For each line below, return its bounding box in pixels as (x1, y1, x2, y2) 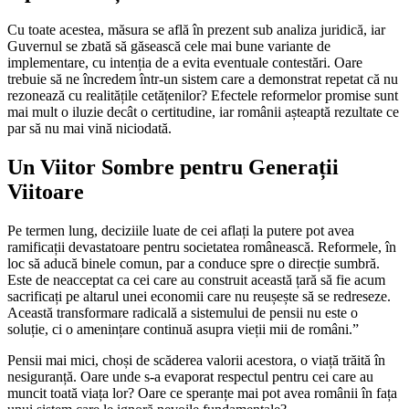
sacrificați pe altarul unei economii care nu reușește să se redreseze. (7, 288, 391, 304)
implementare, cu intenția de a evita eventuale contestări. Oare (7, 55, 362, 71)
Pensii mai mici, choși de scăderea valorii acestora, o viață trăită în (7, 351, 385, 368)
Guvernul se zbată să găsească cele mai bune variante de (7, 38, 330, 55)
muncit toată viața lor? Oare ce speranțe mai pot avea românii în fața (7, 384, 397, 401)
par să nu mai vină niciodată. (7, 121, 172, 137)
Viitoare (7, 179, 84, 204)
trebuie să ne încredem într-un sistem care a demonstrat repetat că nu (7, 71, 398, 88)
